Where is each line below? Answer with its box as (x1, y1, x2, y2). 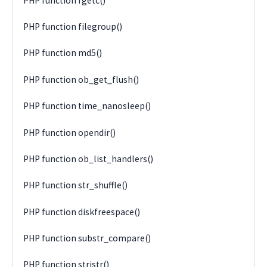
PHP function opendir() (23, 126, 116, 138)
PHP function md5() (23, 47, 103, 59)
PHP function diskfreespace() (23, 206, 141, 218)
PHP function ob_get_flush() (23, 73, 139, 85)
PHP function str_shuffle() (23, 179, 128, 191)
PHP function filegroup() (23, 21, 123, 33)
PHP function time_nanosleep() (23, 100, 151, 112)
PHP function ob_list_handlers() (23, 153, 154, 164)
